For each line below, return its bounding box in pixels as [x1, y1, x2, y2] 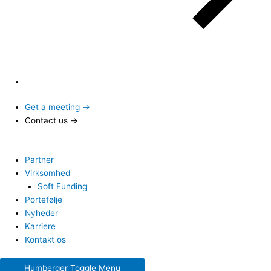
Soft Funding [37, 181, 87, 191]
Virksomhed [25, 168, 71, 178]
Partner [25, 154, 54, 165]
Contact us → [25, 116, 79, 126]
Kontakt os [25, 234, 67, 244]
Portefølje [25, 194, 63, 204]
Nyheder [25, 207, 59, 218]
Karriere [25, 221, 56, 231]
